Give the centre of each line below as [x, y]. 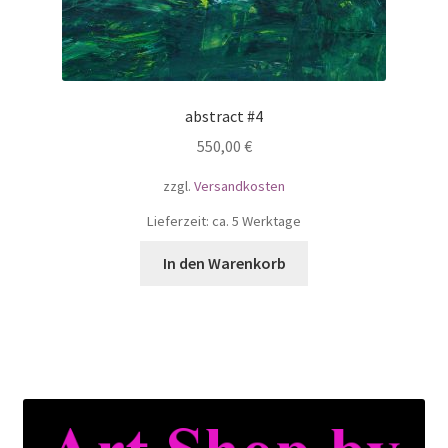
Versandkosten [239, 186]
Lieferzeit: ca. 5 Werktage [224, 220]
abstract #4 [224, 115]
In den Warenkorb [224, 262]
